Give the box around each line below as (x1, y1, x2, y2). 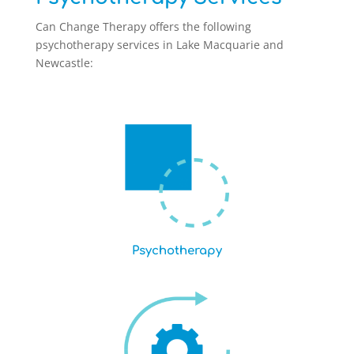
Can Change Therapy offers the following (35, 19, 251, 34)
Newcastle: (35, 55, 93, 70)
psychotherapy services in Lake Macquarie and (35, 37, 284, 52)
